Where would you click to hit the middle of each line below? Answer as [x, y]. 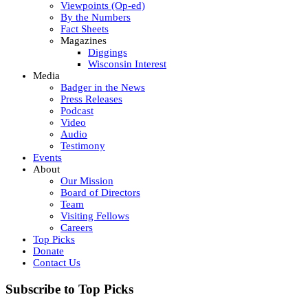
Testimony [83, 146]
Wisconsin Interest [127, 64]
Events [47, 157]
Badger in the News [103, 87]
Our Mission [87, 181]
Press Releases [91, 99]
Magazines [84, 41]
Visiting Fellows [95, 216]
